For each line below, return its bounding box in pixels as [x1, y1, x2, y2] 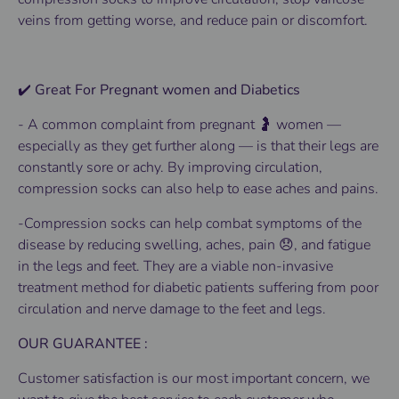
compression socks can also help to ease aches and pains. [18, 179, 379, 199]
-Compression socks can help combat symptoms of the [18, 214, 362, 234]
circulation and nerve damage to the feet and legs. [18, 299, 326, 320]
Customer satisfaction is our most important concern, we [18, 369, 370, 389]
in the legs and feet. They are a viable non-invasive [18, 256, 333, 277]
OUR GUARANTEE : [18, 334, 148, 354]
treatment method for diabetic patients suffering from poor [18, 278, 379, 298]
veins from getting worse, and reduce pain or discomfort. [18, 11, 368, 31]
